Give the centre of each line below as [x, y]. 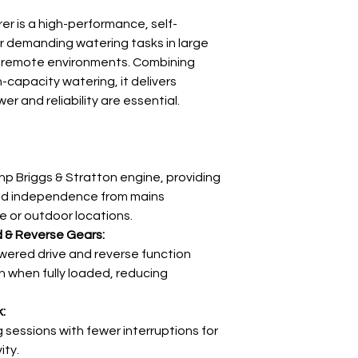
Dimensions [290, 60]
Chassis [280, 345]
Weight [278, 26]
